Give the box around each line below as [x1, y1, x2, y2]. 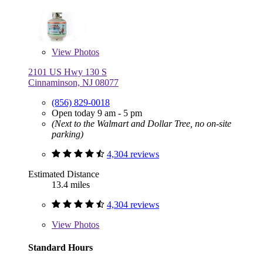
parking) [52, 129, 83, 139]
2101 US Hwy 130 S [28, 66, 107, 77]
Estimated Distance [28, 168, 99, 179]
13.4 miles [52, 179, 90, 190]
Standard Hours [28, 242, 93, 253]
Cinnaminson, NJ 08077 [28, 77, 119, 87]
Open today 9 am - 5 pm [52, 107, 142, 118]
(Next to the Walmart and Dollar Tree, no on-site [52, 118, 231, 129]
